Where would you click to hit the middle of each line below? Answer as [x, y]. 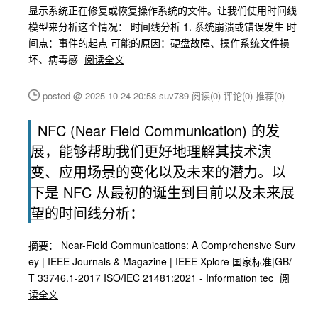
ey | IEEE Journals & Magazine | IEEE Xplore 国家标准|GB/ [160, 261]
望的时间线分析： [87, 213]
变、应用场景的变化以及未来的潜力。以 [158, 171]
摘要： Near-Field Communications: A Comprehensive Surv [162, 245]
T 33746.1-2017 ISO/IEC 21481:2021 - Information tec [152, 278]
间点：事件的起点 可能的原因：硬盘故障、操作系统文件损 [159, 43]
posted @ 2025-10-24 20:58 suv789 [117, 95]
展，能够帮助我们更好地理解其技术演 [151, 151]
